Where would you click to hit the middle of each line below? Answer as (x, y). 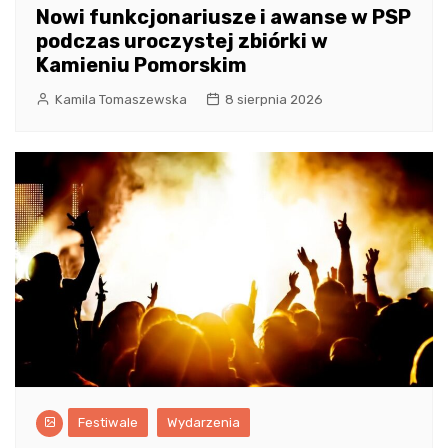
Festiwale (108, 422)
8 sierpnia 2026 (274, 99)
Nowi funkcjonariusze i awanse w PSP (223, 16)
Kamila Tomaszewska (121, 99)
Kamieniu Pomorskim (141, 64)
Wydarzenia (203, 422)
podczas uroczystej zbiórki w (182, 40)
